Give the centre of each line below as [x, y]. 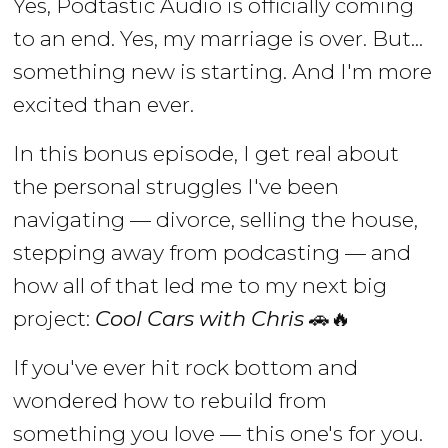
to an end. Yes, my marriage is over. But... [218, 39]
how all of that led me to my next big [200, 286]
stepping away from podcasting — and [212, 253]
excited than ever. [104, 105]
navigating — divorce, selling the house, [216, 220]
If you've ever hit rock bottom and [186, 367]
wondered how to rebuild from [170, 400]
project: [54, 319]
